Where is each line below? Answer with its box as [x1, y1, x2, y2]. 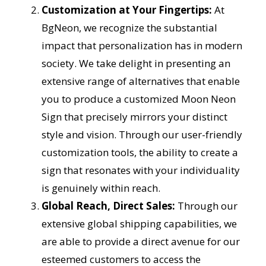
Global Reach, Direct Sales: [41, 199, 175, 213]
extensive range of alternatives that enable [41, 74, 240, 88]
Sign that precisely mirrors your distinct [41, 110, 227, 124]
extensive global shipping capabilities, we [41, 217, 237, 231]
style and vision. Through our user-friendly [41, 128, 242, 142]
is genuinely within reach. [41, 181, 160, 195]
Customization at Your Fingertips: [41, 3, 212, 17]
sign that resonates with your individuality [41, 163, 240, 178]
